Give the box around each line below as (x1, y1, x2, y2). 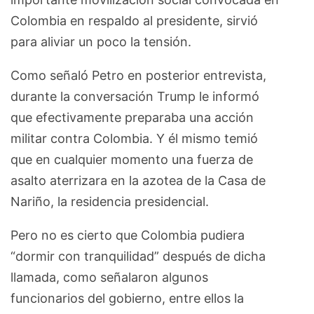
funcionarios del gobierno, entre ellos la (11, 290, 244, 306)
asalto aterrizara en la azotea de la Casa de (11, 172, 266, 188)
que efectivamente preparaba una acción (11, 109, 254, 125)
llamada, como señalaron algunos (11, 269, 208, 285)
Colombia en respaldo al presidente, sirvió (11, 13, 258, 28)
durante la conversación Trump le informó (11, 88, 259, 104)
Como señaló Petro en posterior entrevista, (11, 67, 266, 83)
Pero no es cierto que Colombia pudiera (11, 227, 245, 243)
